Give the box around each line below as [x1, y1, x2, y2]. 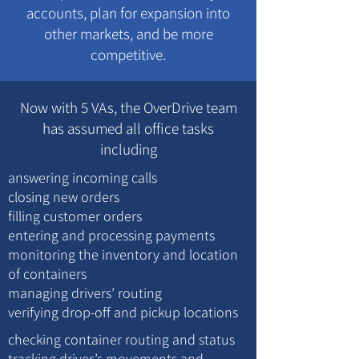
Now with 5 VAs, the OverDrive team [19, 98, 237, 117]
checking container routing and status [8, 330, 235, 349]
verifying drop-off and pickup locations [8, 303, 238, 321]
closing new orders [8, 188, 119, 206]
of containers [8, 264, 87, 283]
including [99, 139, 157, 159]
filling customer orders [8, 207, 142, 225]
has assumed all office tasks [42, 119, 214, 138]
